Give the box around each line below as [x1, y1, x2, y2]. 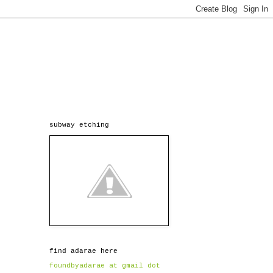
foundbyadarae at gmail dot [49, 262, 160, 269]
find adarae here [49, 247, 118, 255]
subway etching [49, 121, 109, 129]
